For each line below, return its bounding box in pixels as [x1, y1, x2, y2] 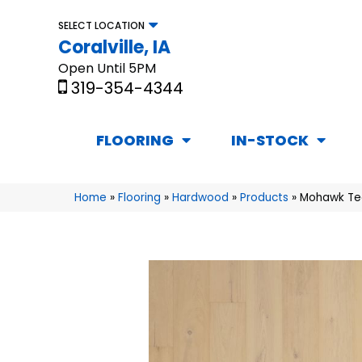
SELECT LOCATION [58, 18, 145, 32]
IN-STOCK [231, 130, 309, 151]
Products [240, 190, 288, 206]
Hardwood [172, 190, 229, 206]
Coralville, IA [58, 34, 170, 60]
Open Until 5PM [58, 58, 156, 78]
